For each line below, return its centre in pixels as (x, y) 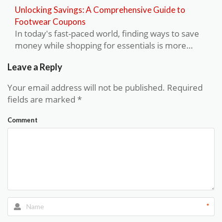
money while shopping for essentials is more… (104, 45)
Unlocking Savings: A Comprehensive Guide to (100, 9)
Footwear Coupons (50, 21)
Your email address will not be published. (86, 87)
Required (184, 87)
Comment (23, 120)
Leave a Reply (35, 67)
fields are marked (42, 99)
